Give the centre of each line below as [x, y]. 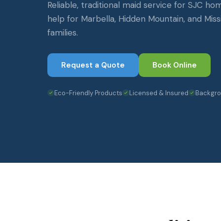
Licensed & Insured [159, 93]
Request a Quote [93, 65]
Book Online [175, 65]
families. [63, 32]
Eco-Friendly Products [88, 93]
